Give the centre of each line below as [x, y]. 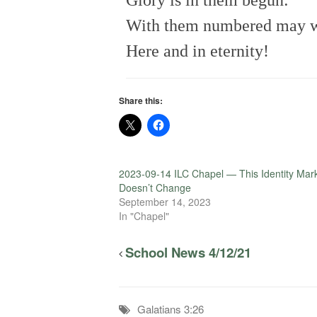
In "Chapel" [144, 216]
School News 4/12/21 [188, 253]
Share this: [141, 101]
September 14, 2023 [165, 202]
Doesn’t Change [155, 188]
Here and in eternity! [197, 51]
